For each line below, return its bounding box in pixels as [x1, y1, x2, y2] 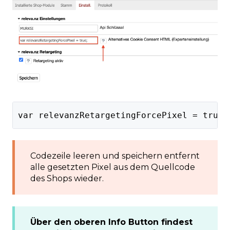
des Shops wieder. [30, 174, 104, 184]
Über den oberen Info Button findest [30, 217, 193, 227]
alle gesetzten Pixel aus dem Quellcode [30, 162, 195, 172]
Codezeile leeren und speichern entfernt [30, 151, 200, 161]
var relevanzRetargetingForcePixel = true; [17, 110, 228, 120]
